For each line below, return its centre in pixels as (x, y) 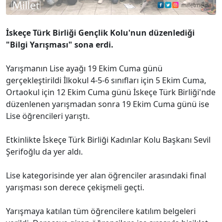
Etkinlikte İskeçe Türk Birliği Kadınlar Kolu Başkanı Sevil (108, 140)
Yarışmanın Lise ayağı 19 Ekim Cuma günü (84, 69)
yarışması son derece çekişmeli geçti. (75, 188)
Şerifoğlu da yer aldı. (44, 152)
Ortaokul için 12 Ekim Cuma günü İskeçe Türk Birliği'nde (111, 92)
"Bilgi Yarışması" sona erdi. (60, 45)
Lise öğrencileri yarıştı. (48, 116)
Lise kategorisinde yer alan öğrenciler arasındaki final (106, 176)
